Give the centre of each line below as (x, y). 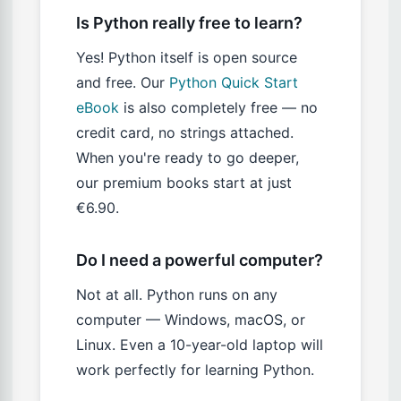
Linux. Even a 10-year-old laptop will (200, 345)
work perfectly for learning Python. (195, 370)
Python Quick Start (234, 83)
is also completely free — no (218, 108)
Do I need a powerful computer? (200, 260)
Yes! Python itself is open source (187, 58)
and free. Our (123, 83)
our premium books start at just (184, 183)
